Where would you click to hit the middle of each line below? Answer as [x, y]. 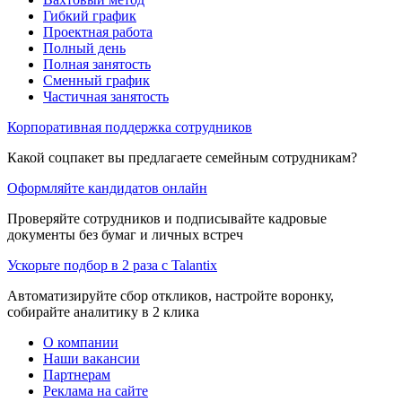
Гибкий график [90, 15]
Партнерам [77, 374]
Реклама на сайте [96, 390]
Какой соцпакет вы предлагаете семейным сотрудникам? [182, 157]
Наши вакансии [92, 358]
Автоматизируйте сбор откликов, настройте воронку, [170, 295]
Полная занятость [97, 64]
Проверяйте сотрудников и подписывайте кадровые [167, 218]
